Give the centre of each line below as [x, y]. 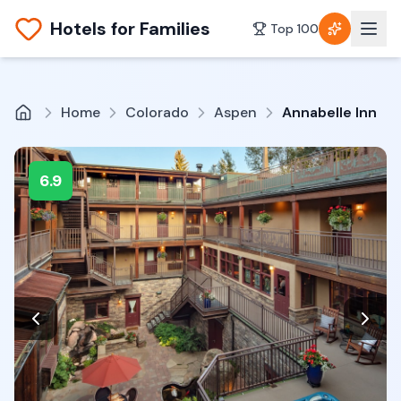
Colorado [157, 112]
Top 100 [294, 29]
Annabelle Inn [329, 112]
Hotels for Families [130, 29]
